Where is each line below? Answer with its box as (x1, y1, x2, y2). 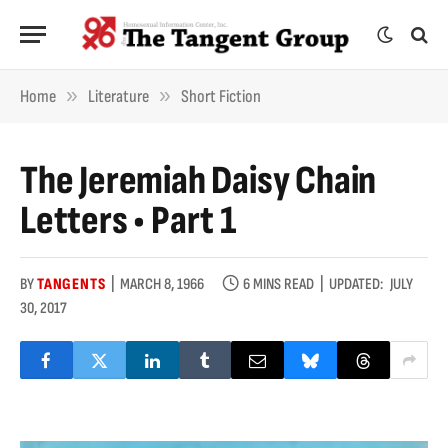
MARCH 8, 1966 (120, 275, 205, 294)
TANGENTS (37, 275, 106, 294)
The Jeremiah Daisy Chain (20, 157, 377, 205)
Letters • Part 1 (20, 197, 236, 245)
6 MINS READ (243, 275, 315, 294)
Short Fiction (181, 86, 261, 107)
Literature (88, 86, 149, 107)
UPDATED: (329, 275, 384, 294)
